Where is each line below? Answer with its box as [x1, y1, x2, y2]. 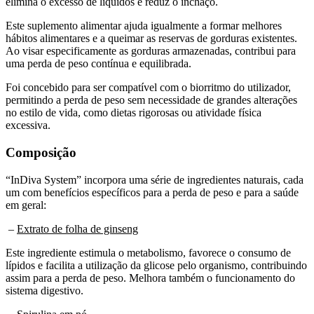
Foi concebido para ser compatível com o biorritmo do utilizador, [6, 81, 291, 94]
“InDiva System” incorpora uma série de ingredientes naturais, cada [6, 173, 303, 186]
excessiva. [6, 119, 50, 132]
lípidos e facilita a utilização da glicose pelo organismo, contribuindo [6, 259, 307, 271]
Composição [6, 144, 76, 160]
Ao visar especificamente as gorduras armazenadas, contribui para [6, 45, 296, 57]
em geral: [6, 198, 46, 211]
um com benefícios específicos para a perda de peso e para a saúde [6, 186, 299, 198]
